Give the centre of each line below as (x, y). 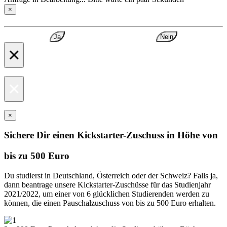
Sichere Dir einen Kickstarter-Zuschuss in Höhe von (111, 135)
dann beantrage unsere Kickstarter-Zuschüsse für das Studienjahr (107, 184)
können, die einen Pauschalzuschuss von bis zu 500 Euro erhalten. (110, 203)
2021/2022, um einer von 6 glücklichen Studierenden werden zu (107, 194)
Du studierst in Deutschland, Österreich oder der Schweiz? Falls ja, (111, 175)
